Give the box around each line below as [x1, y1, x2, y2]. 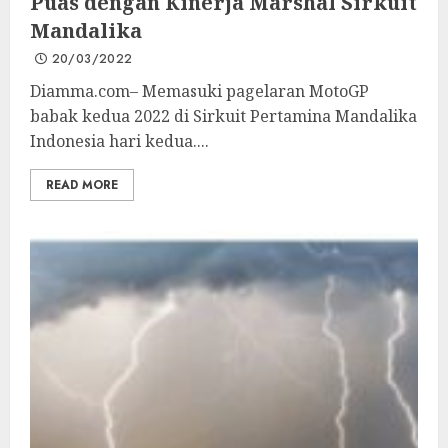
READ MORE [46, 176, 118, 194]
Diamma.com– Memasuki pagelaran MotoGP [30, 80, 369, 102]
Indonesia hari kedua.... [30, 130, 209, 152]
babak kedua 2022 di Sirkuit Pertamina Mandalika [30, 105, 417, 127]
